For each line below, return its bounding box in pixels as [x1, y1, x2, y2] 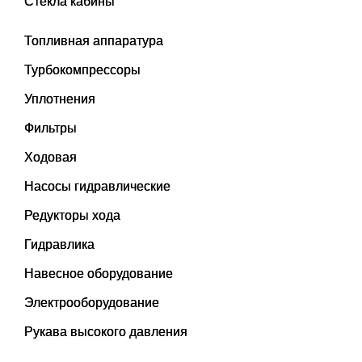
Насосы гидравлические [24, 179, 170, 193]
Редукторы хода [24, 208, 120, 222]
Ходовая [24, 150, 77, 164]
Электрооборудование [24, 296, 159, 309]
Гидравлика [24, 238, 95, 251]
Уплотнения [24, 92, 95, 106]
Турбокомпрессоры [24, 63, 141, 77]
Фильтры [24, 121, 77, 135]
